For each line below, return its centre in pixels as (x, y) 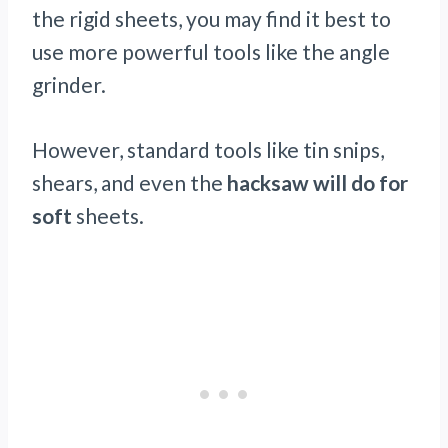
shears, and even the (127, 183)
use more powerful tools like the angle (211, 52)
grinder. (69, 85)
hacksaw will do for (315, 183)
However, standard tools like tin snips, (208, 150)
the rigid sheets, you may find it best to (211, 19)
